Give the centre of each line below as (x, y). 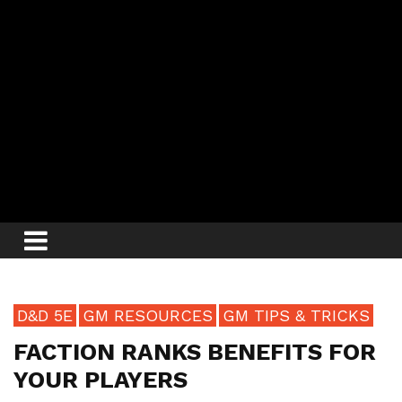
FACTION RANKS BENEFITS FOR (195, 352)
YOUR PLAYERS (100, 380)
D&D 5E (45, 316)
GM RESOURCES (148, 316)
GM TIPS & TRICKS (296, 316)
